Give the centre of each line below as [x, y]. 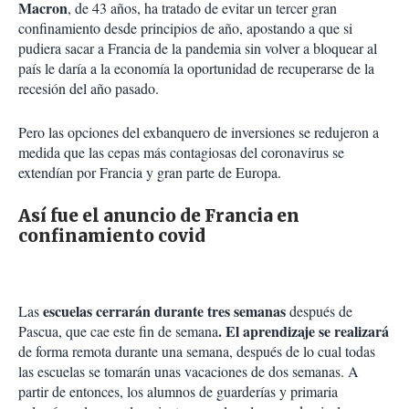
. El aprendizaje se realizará [304, 331]
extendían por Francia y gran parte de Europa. [150, 173]
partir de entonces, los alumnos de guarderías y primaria [178, 392]
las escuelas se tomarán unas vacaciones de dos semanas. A [189, 372]
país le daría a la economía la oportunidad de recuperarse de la [196, 68]
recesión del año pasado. [89, 89]
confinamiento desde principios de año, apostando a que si [185, 28]
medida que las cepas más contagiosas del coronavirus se [181, 152]
